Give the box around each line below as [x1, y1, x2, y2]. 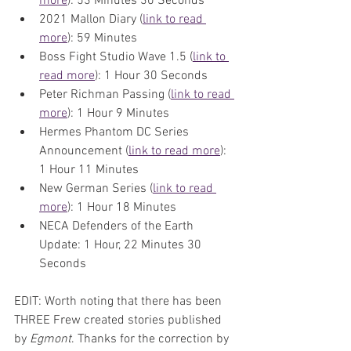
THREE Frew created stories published [14, 312, 225, 328]
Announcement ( [39, 143, 128, 159]
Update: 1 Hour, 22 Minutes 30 [39, 237, 204, 253]
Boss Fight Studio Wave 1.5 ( [39, 49, 193, 65]
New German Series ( [39, 180, 153, 197]
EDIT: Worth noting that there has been [14, 293, 225, 309]
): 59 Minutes [67, 30, 137, 46]
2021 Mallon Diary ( [39, 11, 143, 27]
